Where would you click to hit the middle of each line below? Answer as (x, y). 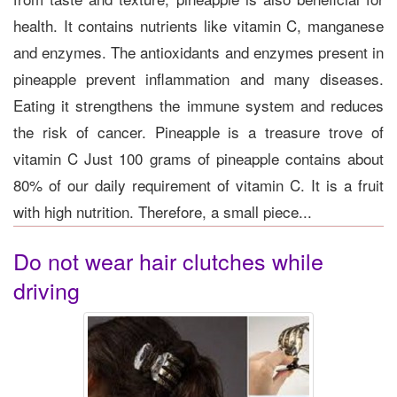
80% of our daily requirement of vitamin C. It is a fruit (198, 184)
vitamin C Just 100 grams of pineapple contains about (198, 158)
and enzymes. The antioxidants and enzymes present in (198, 51)
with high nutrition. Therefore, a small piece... (163, 211)
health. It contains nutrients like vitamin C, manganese (198, 25)
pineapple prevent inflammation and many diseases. (198, 78)
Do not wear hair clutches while (168, 260)
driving (47, 289)
